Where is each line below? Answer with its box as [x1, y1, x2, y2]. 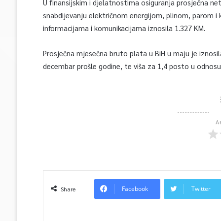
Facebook [121, 184, 148, 193]
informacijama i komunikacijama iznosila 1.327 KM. [42, 23, 205, 33]
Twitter [191, 184, 211, 193]
